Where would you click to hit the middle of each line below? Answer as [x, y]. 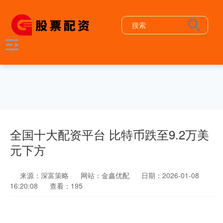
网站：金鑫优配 [105, 175]
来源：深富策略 [45, 175]
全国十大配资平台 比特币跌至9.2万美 [110, 134]
